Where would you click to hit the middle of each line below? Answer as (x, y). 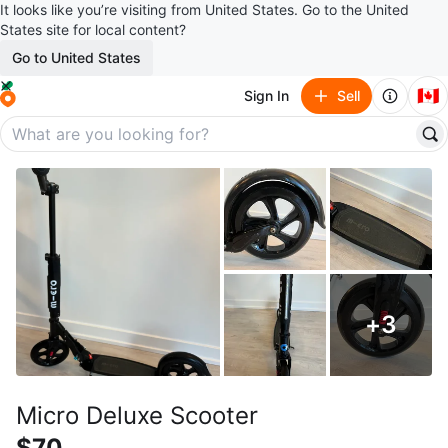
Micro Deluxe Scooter (137, 415)
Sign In (266, 95)
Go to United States (76, 57)
